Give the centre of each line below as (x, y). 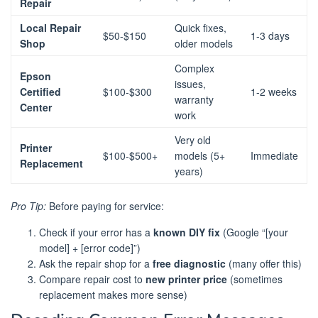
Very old (193, 140)
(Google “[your (254, 232)
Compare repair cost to (92, 279)
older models (204, 44)
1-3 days (270, 36)
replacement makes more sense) (113, 295)
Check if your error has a (96, 232)
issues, (190, 84)
